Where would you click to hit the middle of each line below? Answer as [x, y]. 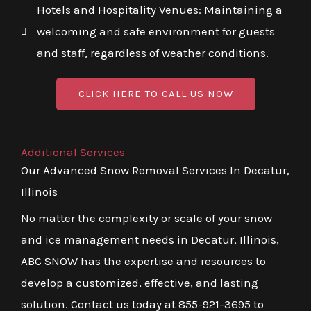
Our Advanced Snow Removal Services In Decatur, [155, 170]
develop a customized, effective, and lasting [140, 283]
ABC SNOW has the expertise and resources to [143, 261]
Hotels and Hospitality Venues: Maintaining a [159, 10]
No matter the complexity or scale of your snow [146, 218]
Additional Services [73, 152]
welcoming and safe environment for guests [155, 32]
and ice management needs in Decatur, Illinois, [150, 240]
